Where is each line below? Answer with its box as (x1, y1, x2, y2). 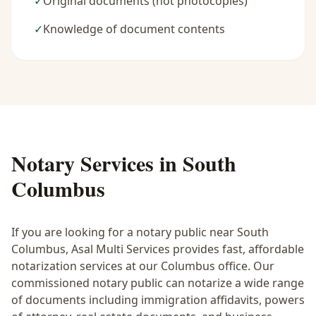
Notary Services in (11, 147, 183, 178)
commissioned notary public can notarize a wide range (11, 275, 304, 291)
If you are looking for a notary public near (11, 224, 237, 240)
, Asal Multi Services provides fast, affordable (66, 241, 304, 257)
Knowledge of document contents (43, 21, 225, 37)
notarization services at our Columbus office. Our (11, 258, 274, 274)
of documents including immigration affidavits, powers (11, 292, 305, 308)
